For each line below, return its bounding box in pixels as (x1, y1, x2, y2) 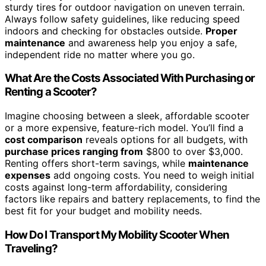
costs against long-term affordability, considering (5, 181, 227, 194)
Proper (205, 24, 237, 37)
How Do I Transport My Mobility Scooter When (5, 227, 229, 242)
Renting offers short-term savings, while (5, 157, 188, 170)
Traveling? (5, 241, 58, 255)
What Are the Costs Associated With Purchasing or (5, 71, 255, 85)
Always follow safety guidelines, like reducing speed (5, 12, 240, 25)
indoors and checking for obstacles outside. (5, 24, 205, 37)
